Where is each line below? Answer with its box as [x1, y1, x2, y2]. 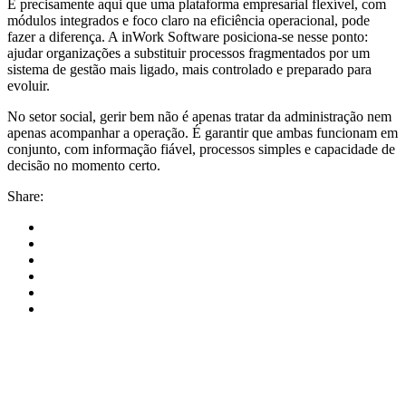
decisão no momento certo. [7, 157, 160, 173]
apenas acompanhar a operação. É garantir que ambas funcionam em [7, 124, 398, 140]
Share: [7, 188, 43, 204]
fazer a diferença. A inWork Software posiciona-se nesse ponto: [7, 28, 368, 44]
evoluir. [7, 77, 50, 93]
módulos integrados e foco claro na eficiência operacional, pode [7, 12, 370, 28]
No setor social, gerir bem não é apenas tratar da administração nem [7, 108, 391, 124]
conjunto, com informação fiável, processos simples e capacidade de [7, 140, 395, 157]
